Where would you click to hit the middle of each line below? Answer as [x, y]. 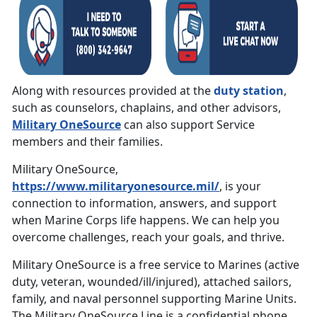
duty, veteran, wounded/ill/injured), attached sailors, [152, 281]
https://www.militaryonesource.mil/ [116, 186]
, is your [240, 186]
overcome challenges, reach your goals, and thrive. [148, 237]
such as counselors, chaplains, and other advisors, [146, 107]
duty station [249, 90]
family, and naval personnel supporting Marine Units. [154, 298]
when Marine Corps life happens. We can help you [146, 220]
